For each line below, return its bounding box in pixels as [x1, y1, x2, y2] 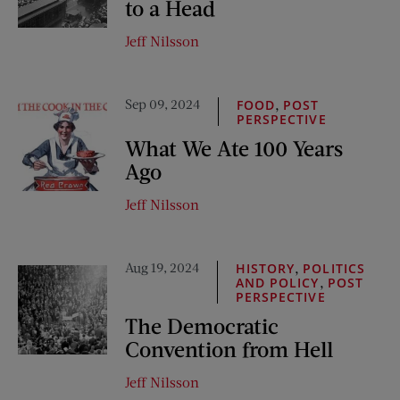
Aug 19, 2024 [125, 259, 199, 275]
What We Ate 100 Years [125, 135, 343, 161]
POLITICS [303, 260, 365, 277]
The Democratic [125, 312, 279, 338]
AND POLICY [236, 274, 320, 291]
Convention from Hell [125, 336, 333, 362]
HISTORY [236, 260, 296, 277]
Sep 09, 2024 [125, 96, 200, 112]
